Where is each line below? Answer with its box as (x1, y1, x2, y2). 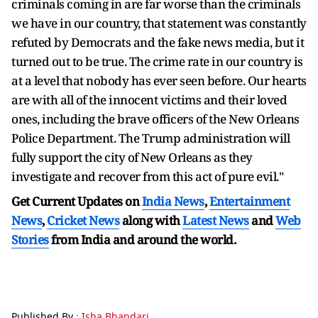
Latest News (182, 212, 249, 229)
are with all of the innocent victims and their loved (11, 91, 287, 108)
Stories (11, 231, 49, 248)
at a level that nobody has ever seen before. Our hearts (11, 72, 307, 89)
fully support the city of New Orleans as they (11, 148, 253, 165)
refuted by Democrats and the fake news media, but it (11, 33, 304, 50)
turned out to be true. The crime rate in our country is (11, 53, 303, 70)
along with (121, 212, 180, 229)
